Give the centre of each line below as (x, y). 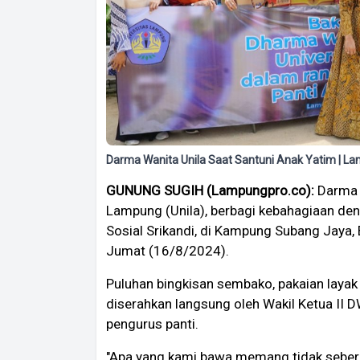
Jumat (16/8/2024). (168, 251)
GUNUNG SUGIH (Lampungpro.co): (210, 191)
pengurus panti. (152, 324)
